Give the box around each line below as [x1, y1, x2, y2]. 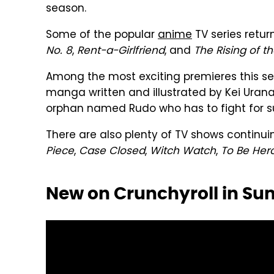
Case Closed [79, 143, 145, 160]
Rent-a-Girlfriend [77, 43, 165, 60]
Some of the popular [46, 27, 158, 44]
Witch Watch [150, 143, 216, 160]
